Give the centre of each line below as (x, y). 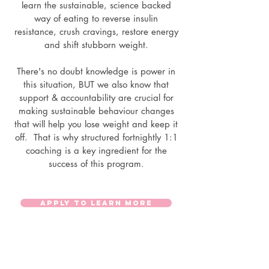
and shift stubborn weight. (96, 45)
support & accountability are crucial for (96, 98)
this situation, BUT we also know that (96, 84)
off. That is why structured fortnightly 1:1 (96, 137)
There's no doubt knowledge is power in (96, 71)
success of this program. (96, 164)
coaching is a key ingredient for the (96, 150)
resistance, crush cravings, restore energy (96, 32)
